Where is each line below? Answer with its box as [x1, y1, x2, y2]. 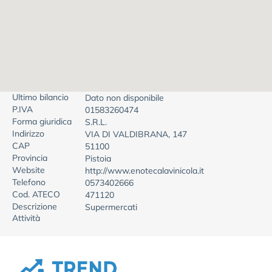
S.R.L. [85, 117, 107, 127]
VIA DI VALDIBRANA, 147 [85, 129, 187, 140]
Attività [12, 212, 40, 223]
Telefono [12, 177, 46, 188]
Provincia [12, 152, 47, 163]
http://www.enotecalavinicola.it [85, 165, 204, 176]
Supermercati [85, 202, 137, 212]
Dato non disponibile [85, 92, 164, 103]
